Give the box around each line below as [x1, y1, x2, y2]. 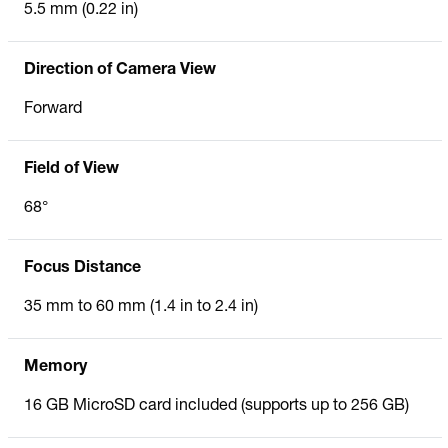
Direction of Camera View [24, 62, 216, 79]
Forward [24, 101, 82, 118]
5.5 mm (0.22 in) [24, 2, 138, 19]
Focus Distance [24, 260, 141, 277]
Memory [24, 359, 87, 376]
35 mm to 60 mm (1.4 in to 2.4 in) [24, 299, 258, 316]
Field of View [24, 161, 119, 178]
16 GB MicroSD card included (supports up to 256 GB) [24, 398, 409, 415]
